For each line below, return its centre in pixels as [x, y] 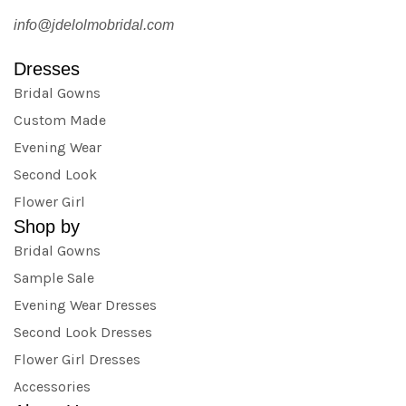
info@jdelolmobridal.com [94, 24]
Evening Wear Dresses [85, 304]
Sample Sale [54, 277]
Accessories [52, 386]
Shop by [47, 226]
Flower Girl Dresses [77, 359]
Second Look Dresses [83, 332]
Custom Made [60, 120]
